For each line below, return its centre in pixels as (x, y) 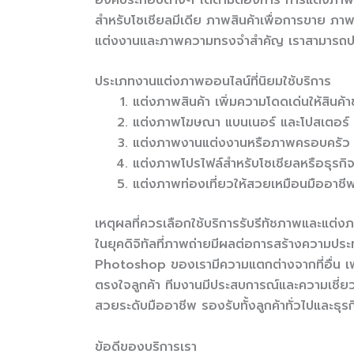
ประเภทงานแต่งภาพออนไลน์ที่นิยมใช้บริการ (213, 82)
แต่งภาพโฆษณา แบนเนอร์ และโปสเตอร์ (241, 123)
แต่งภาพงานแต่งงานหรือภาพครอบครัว (241, 143)
